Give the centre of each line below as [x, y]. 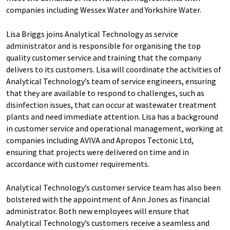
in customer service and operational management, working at [115, 128]
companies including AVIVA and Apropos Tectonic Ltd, [100, 140]
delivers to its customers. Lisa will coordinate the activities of [114, 69]
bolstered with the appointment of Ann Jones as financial [108, 199]
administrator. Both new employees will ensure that [98, 211]
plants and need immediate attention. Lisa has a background [112, 117]
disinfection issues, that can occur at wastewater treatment [111, 105]
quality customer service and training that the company [104, 57]
